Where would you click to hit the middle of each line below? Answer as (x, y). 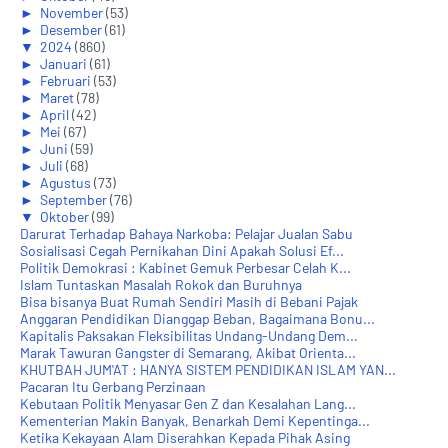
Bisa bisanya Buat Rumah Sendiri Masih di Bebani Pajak (189, 301)
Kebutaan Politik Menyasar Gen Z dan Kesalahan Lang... (188, 403)
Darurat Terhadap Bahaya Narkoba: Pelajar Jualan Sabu (186, 233)
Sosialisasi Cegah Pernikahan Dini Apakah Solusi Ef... (182, 250)
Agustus (67, 182)
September (75, 199)
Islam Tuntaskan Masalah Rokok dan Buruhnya (161, 284)
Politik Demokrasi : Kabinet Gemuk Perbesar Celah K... (185, 267)
